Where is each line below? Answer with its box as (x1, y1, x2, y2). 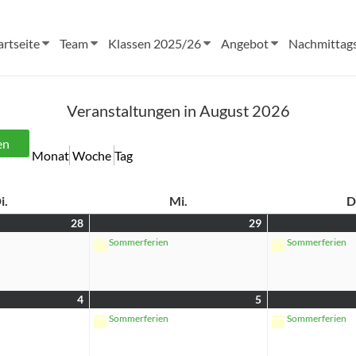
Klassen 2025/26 (108, 36, 201, 51)
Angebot (221, 36, 269, 51)
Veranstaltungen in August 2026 (66, 101, 290, 120)
